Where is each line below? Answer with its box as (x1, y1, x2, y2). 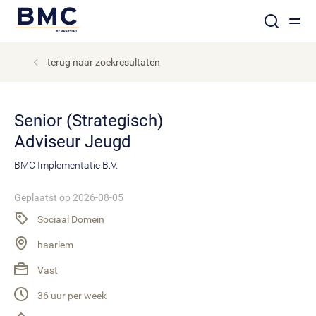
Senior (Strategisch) (14, 111, 24, 130)
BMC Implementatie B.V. (14, 159, 118, 171)
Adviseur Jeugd (14, 132, 131, 152)
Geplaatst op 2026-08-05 (14, 192, 123, 203)
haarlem (37, 239, 73, 250)
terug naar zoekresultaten (47, 56, 160, 68)
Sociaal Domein (35, 214, 104, 225)
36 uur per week (35, 290, 107, 301)
